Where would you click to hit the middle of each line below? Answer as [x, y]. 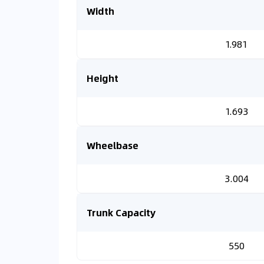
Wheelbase [113, 145]
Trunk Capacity [121, 212]
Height [103, 78]
